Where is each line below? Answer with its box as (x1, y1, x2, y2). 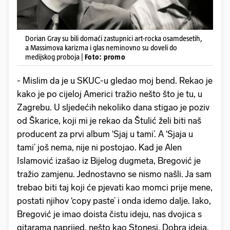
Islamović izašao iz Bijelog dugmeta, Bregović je (17, 156, 201, 166)
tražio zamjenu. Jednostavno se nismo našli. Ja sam (17, 169, 212, 180)
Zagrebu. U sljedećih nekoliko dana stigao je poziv (17, 102, 209, 113)
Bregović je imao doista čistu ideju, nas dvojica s (17, 209, 202, 220)
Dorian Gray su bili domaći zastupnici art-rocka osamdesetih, (25, 34, 202, 43)
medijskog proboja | (25, 52, 85, 62)
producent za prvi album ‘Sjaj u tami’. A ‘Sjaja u (17, 129, 193, 140)
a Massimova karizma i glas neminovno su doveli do (25, 43, 177, 52)
